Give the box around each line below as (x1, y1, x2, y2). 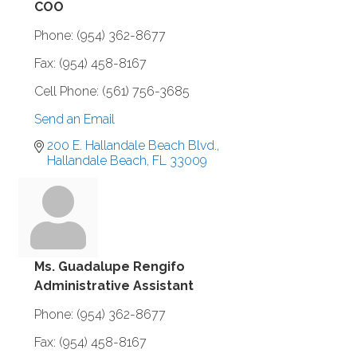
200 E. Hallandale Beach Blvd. (47, 137, 217, 153)
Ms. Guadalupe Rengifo (34, 258, 185, 274)
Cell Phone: (34, 83, 99, 99)
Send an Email (34, 111, 115, 127)
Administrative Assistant (34, 277, 194, 293)
